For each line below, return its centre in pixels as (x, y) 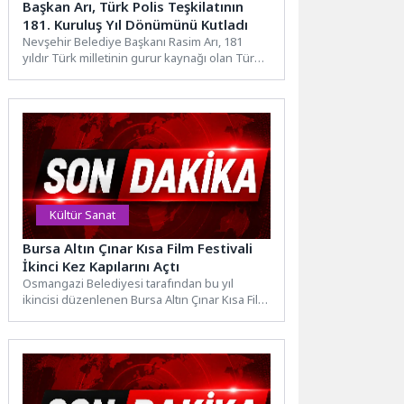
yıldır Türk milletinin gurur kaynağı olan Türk (142, 58)
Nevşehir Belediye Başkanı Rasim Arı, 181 (133, 42)
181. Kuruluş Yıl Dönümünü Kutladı (136, 25)
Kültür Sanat (83, 214)
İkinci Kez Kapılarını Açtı (101, 266)
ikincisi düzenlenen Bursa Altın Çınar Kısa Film (146, 299)
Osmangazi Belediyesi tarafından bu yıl (129, 283)
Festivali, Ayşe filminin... (86, 315)
